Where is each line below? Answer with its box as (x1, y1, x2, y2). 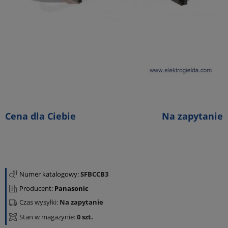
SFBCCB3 (80, 169, 108, 179)
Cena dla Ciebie (5, 110, 76, 122)
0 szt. (75, 212, 93, 221)
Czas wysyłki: (19, 197, 60, 207)
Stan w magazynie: (19, 212, 75, 221)
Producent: (19, 184, 54, 193)
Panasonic (54, 184, 89, 193)
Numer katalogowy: (19, 169, 80, 179)
